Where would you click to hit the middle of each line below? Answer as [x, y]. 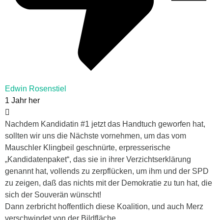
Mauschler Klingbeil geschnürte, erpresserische [88, 148]
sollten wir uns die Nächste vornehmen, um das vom [96, 136]
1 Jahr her [22, 101]
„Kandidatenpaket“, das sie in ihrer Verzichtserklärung [98, 160]
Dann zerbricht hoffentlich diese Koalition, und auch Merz [104, 207]
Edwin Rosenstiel [36, 89]
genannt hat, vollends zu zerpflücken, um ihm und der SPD [107, 171]
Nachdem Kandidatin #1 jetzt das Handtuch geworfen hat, [105, 124]
